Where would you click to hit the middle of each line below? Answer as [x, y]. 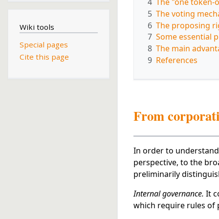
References [177, 60]
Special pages [44, 45]
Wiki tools [37, 27]
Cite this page [44, 56]
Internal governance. [169, 193]
